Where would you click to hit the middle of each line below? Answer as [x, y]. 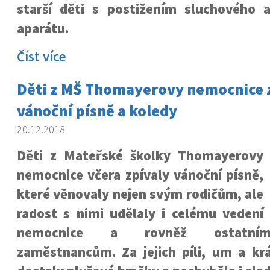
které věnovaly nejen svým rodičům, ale [140, 194]
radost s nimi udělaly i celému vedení [140, 213]
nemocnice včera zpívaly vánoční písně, [140, 175]
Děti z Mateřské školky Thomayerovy [140, 155]
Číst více [41, 57]
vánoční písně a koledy [97, 111]
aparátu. [42, 28]
